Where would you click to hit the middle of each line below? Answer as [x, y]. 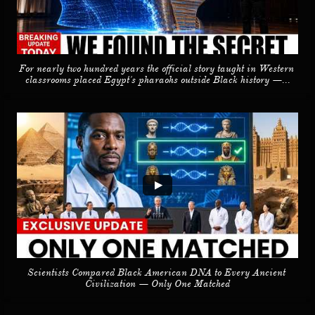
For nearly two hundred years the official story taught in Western [156, 68]
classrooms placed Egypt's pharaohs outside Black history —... [157, 79]
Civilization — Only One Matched [157, 283]
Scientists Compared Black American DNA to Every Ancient [156, 272]
